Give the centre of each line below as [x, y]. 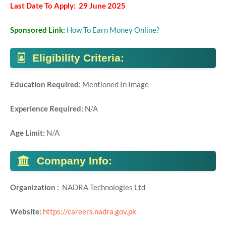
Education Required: [46, 84]
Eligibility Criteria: [78, 58]
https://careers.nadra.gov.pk [90, 211]
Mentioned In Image [116, 84]
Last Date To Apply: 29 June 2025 [68, 6]
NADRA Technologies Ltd [104, 187]
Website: [26, 211]
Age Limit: [28, 133]
